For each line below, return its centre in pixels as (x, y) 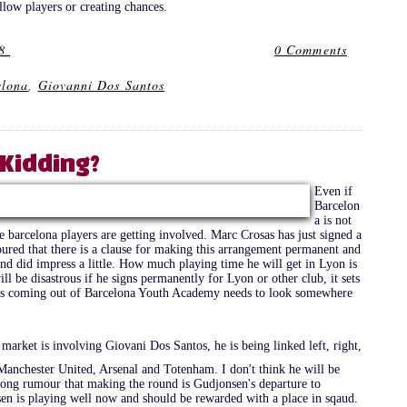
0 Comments (311, 49)
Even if (334, 191)
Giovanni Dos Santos (101, 84)
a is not (333, 220)
